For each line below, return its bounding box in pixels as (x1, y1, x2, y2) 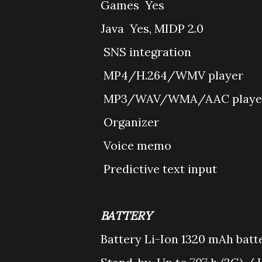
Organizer (104, 115, 159, 129)
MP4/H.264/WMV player (104, 68, 243, 82)
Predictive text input (104, 161, 217, 176)
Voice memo (104, 138, 171, 153)
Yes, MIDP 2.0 (130, 21, 204, 36)
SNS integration (104, 44, 191, 59)
